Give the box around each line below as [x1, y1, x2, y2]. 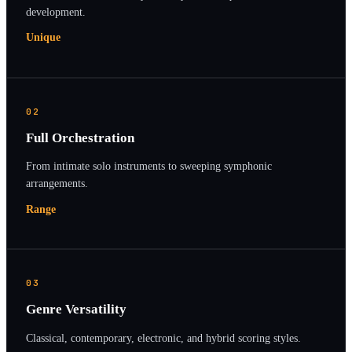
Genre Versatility [26, 302, 126, 317]
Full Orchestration [26, 130, 134, 145]
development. [26, 5, 86, 18]
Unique [26, 31, 60, 44]
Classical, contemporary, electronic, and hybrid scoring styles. [26, 331, 301, 344]
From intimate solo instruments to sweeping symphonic [26, 159, 272, 173]
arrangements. [26, 177, 88, 190]
